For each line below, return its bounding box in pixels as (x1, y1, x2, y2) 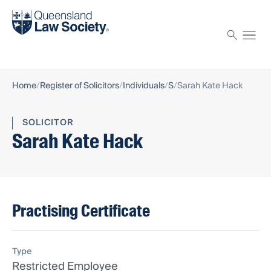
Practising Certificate (12, 200, 150, 222)
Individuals (123, 79, 165, 94)
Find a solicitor (12, 4, 74, 19)
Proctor (12, 36, 45, 51)
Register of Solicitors (40, 79, 119, 94)
